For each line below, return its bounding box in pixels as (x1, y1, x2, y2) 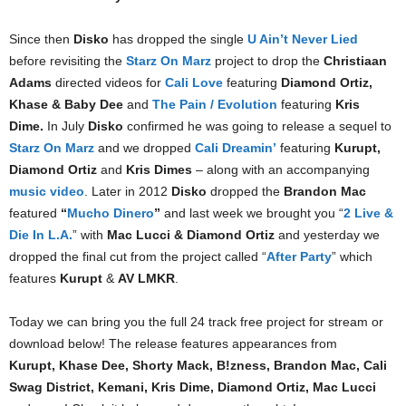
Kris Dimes (122, 162, 192, 177)
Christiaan (324, 53, 387, 68)
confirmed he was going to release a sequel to (123, 119, 391, 133)
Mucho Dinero (67, 206, 154, 220)
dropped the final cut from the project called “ (9, 249, 266, 264)
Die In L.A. (9, 227, 72, 242)
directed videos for (52, 75, 165, 90)
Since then (9, 32, 73, 46)
